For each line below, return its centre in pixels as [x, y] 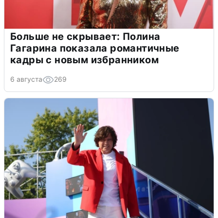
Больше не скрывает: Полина [85, 37]
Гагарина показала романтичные [95, 48]
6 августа [26, 79]
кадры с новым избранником [84, 60]
